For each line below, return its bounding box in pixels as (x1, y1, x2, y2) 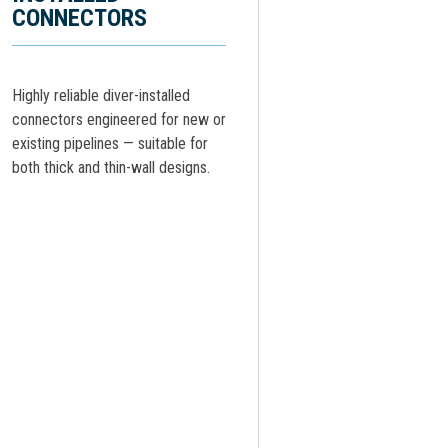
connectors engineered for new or (12, 110, 226, 129)
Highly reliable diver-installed (12, 86, 190, 105)
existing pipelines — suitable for (12, 134, 208, 153)
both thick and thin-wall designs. (12, 158, 210, 177)
